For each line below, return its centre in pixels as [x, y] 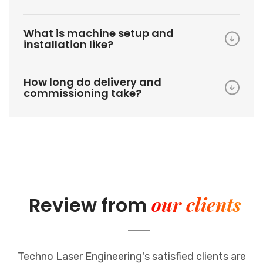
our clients [196, 204]
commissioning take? [82, 93]
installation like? [68, 44]
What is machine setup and [99, 33]
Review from [90, 205]
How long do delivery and [92, 82]
